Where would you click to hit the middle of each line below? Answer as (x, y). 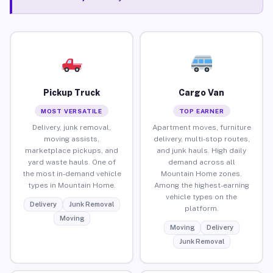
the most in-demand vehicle (72, 173)
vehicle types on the (201, 197)
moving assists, (72, 139)
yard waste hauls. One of (72, 162)
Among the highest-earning (201, 185)
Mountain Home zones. (201, 173)
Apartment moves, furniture (201, 127)
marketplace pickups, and (72, 150)
